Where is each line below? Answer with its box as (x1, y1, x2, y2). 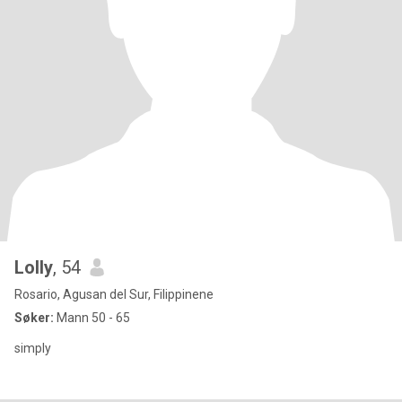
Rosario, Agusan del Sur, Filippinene (14, 287, 214, 301)
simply (14, 341, 51, 355)
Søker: (14, 310, 54, 325)
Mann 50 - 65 (54, 310, 130, 325)
